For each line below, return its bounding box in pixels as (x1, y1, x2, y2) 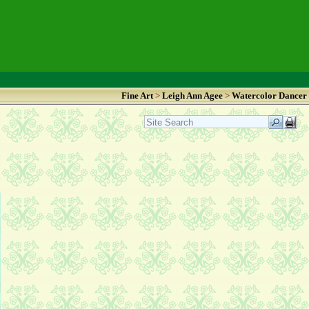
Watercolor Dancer (232, 90, 307, 101)
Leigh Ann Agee (162, 90, 223, 101)
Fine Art (121, 90, 153, 101)
